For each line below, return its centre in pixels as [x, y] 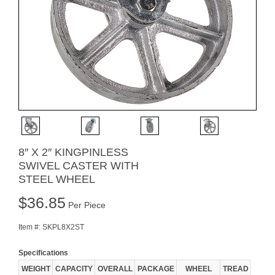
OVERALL [115, 269]
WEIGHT [36, 269]
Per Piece [86, 205]
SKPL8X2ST [63, 227]
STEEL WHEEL [57, 179]
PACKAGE [156, 269]
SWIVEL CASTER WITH [79, 166]
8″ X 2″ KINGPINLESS [73, 152]
